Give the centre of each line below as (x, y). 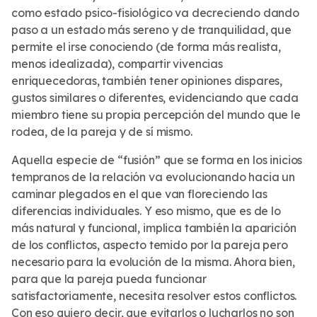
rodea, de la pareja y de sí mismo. (102, 132)
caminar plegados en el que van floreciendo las (139, 194)
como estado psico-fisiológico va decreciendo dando (155, 13)
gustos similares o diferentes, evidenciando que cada (155, 98)
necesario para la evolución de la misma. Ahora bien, (153, 262)
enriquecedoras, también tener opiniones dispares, (147, 81)
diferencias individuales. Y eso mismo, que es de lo (146, 211)
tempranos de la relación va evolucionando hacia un (153, 177)
